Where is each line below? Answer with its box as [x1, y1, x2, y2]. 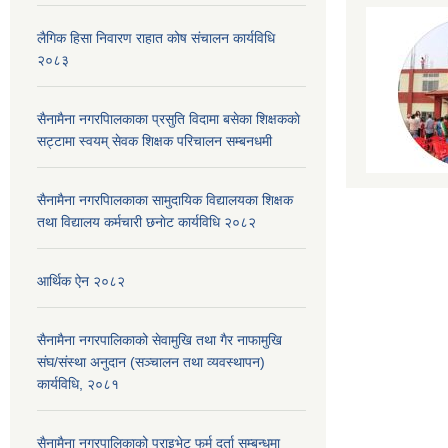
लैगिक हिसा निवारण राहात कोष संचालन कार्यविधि [37, 29, 275, 46]
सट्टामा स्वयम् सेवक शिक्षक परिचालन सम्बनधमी [37, 132, 272, 149]
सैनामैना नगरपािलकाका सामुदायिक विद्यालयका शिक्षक [37, 191, 293, 208]
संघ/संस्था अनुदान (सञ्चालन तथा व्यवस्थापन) [37, 353, 265, 370]
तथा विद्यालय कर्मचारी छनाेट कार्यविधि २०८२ [37, 213, 256, 230]
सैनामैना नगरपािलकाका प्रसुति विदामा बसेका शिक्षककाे [37, 110, 300, 127]
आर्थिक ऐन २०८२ [37, 272, 125, 289]
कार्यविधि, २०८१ [37, 375, 119, 392]
